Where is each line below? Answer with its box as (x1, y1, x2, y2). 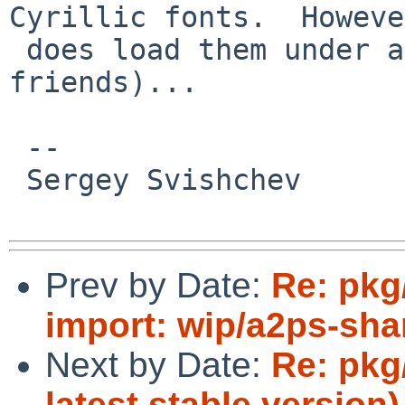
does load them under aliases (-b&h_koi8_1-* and (9, 33, 26, 66)
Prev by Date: (45, 265, 271, 305)
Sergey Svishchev (9, 163, 26, 196)
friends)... (9, 65, 198, 99)
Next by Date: (45, 344, 271, 384)
